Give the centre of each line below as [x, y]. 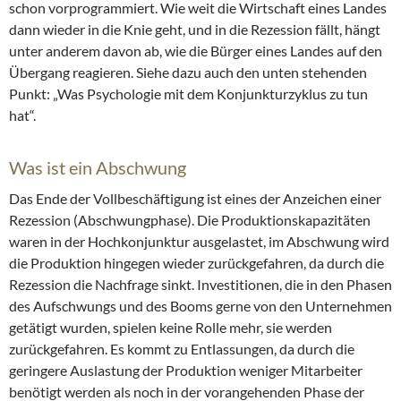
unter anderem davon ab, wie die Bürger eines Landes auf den [196, 50]
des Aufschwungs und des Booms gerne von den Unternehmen [200, 305]
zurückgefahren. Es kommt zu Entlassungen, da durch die [182, 348]
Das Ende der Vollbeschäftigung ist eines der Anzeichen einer [195, 198]
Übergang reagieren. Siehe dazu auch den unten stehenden [188, 72]
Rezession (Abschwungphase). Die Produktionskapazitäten [190, 219]
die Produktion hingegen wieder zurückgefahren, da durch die [196, 262]
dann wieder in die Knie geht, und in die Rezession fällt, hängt [195, 29]
